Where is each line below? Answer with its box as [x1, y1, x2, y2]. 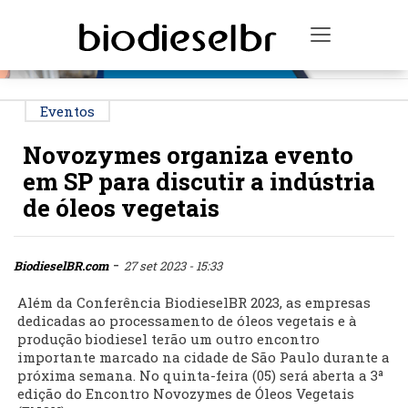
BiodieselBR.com [14, 258, 108, 275]
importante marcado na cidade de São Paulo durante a [17, 348, 390, 367]
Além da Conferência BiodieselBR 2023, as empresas [17, 293, 371, 312]
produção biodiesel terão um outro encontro [17, 330, 320, 349]
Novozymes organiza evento [23, 139, 353, 171]
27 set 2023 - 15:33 [124, 258, 222, 275]
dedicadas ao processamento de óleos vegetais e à [17, 311, 357, 331]
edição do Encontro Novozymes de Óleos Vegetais [17, 384, 354, 403]
